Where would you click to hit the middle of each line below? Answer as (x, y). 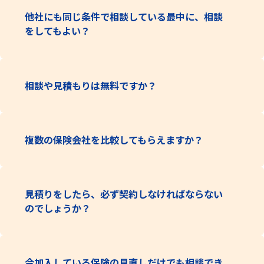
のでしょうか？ (58, 208)
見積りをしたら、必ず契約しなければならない (124, 194)
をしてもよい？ (58, 31)
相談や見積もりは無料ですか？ (91, 85)
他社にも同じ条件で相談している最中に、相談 (124, 17)
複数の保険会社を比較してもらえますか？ (114, 139)
